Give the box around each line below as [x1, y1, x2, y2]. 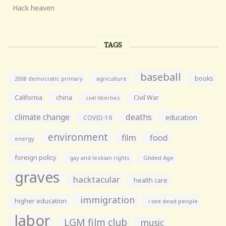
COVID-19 [83, 113, 112, 122]
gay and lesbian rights [70, 153, 130, 161]
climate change [15, 111, 70, 123]
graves [15, 166, 60, 187]
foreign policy [15, 153, 56, 162]
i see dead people [148, 197, 198, 205]
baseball [140, 69, 181, 84]
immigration [80, 193, 135, 206]
